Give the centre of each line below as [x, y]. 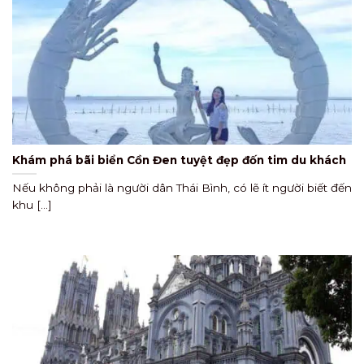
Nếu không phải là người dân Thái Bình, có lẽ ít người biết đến [182, 188]
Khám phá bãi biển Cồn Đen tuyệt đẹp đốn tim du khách [181, 160]
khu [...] [32, 205]
